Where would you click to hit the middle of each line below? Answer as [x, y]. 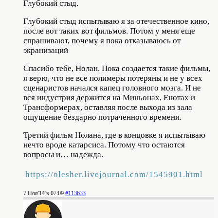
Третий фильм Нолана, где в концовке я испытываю [114, 135]
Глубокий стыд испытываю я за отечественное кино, [116, 21]
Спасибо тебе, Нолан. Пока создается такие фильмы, [117, 68]
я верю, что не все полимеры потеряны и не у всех [113, 78]
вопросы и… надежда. [63, 154]
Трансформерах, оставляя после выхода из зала [108, 107]
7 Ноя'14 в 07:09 [44, 193]
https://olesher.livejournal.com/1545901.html [114, 174]
